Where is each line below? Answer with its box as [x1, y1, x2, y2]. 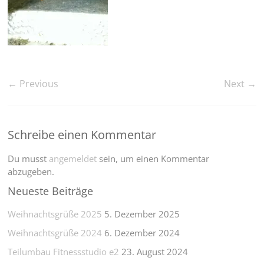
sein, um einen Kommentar [97, 153, 210, 164]
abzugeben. [8, 166, 55, 177]
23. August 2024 [121, 246, 189, 258]
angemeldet [49, 153, 97, 164]
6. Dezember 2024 [104, 227, 180, 239]
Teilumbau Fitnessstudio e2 [8, 246, 120, 258]
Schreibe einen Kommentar [8, 127, 157, 143]
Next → [223, 77, 256, 90]
